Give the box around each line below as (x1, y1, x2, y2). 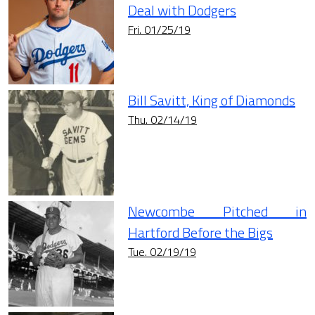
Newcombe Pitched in (128, 200, 307, 223)
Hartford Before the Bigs (128, 221, 273, 244)
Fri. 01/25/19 (128, 21, 191, 39)
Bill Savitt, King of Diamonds (128, 89, 295, 112)
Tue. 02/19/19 (128, 243, 196, 261)
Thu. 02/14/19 (128, 111, 197, 129)
